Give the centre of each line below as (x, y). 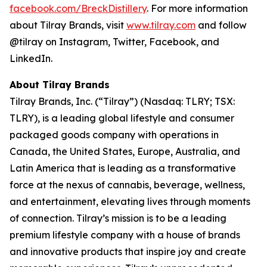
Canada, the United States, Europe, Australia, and (125, 152)
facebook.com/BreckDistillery (78, 9)
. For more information (197, 9)
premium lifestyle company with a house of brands (125, 235)
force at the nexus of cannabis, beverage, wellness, (127, 185)
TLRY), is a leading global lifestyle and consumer (122, 118)
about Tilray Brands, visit (68, 25)
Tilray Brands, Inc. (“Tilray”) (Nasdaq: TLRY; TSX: (122, 102)
